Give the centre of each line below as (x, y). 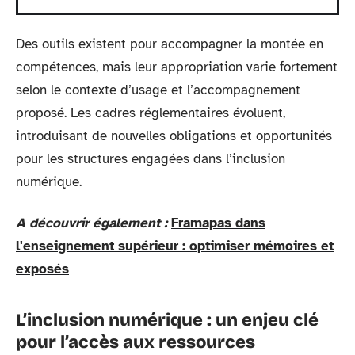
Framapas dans (218, 223)
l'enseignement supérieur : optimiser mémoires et (175, 246)
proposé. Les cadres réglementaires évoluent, (151, 113)
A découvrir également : (92, 223)
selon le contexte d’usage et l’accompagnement (158, 90)
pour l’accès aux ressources (136, 342)
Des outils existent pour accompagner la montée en (170, 44)
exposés (42, 269)
